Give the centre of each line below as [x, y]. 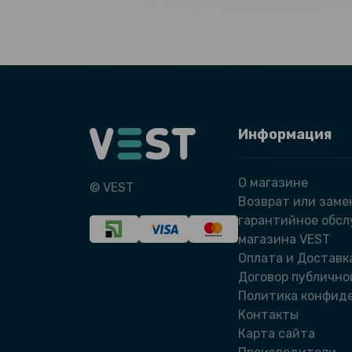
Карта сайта [277, 334]
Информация [285, 135]
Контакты [268, 315]
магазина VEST [284, 240]
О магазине [273, 183]
